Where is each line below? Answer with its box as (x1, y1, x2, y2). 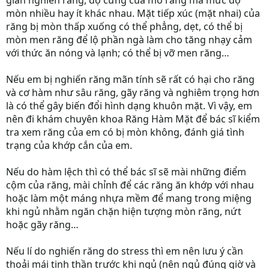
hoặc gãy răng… (6, 218, 79, 231)
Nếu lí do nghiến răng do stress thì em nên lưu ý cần (6, 244, 243, 258)
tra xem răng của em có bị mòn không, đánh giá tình (6, 125, 244, 139)
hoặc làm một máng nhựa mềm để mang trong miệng (6, 192, 252, 205)
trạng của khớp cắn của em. (6, 139, 132, 152)
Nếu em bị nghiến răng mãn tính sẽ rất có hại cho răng (6, 73, 255, 86)
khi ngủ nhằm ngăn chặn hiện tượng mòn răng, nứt (6, 205, 241, 218)
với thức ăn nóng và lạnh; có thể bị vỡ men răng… (6, 46, 229, 59)
